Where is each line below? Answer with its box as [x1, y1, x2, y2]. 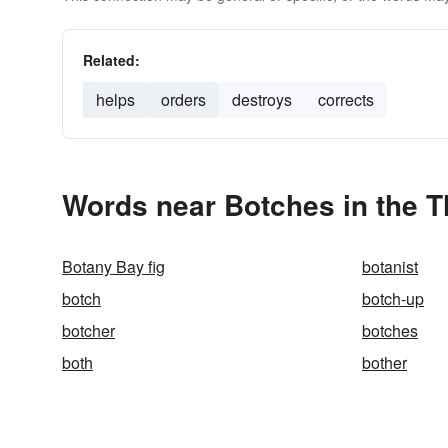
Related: [83, 50, 140, 70]
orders [161, 88, 206, 111]
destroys [232, 88, 292, 111]
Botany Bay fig [62, 255, 165, 278]
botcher [62, 319, 115, 342]
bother [362, 351, 407, 374]
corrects [318, 88, 374, 111]
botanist [362, 255, 418, 278]
